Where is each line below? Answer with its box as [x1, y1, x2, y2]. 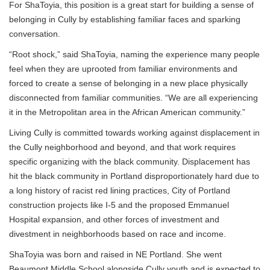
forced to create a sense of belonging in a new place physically [9, 78, 248, 89]
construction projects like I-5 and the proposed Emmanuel [9, 200, 229, 210]
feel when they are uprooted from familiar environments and [9, 64, 237, 74]
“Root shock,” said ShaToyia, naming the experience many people [9, 49, 260, 60]
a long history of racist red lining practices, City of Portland [9, 186, 230, 196]
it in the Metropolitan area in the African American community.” [9, 107, 245, 118]
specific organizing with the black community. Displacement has [9, 157, 250, 167]
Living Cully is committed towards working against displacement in [9, 128, 260, 138]
